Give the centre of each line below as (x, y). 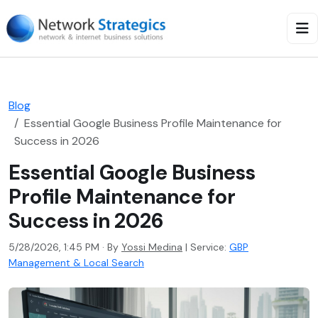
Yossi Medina (152, 247)
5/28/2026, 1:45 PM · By (65, 247)
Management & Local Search (76, 263)
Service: (208, 247)
